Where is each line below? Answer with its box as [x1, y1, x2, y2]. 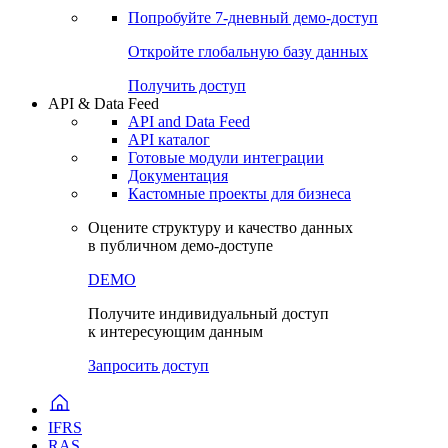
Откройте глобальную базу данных [128, 43, 368, 61]
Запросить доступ [88, 357, 209, 375]
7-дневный [215, 9, 289, 27]
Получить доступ [128, 77, 246, 95]
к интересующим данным [88, 323, 263, 341]
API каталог [128, 131, 210, 149]
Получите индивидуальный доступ [88, 305, 329, 323]
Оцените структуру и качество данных [88, 219, 353, 237]
